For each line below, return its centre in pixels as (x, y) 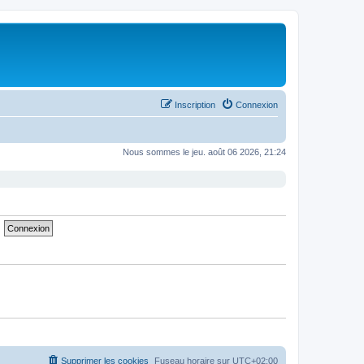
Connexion (257, 104)
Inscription (195, 104)
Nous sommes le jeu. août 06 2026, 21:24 (204, 152)
